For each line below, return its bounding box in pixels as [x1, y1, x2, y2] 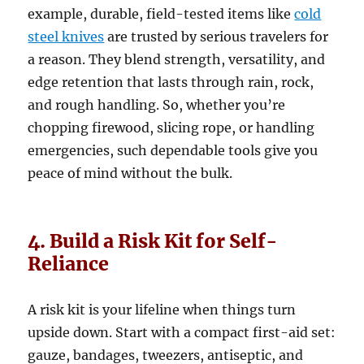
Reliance [28, 252, 110, 276]
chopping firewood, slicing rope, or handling [28, 119, 315, 136]
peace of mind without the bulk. [28, 165, 233, 182]
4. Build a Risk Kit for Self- [28, 229, 279, 253]
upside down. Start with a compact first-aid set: [28, 324, 336, 341]
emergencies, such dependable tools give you [28, 142, 318, 159]
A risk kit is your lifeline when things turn [28, 301, 297, 318]
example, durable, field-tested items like [28, 6, 295, 23]
